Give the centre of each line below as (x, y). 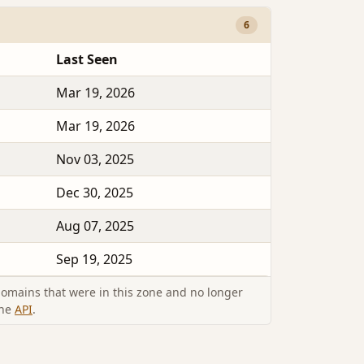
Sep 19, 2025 (94, 260)
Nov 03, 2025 (95, 160)
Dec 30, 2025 (95, 193)
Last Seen (87, 60)
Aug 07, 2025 (95, 226)
